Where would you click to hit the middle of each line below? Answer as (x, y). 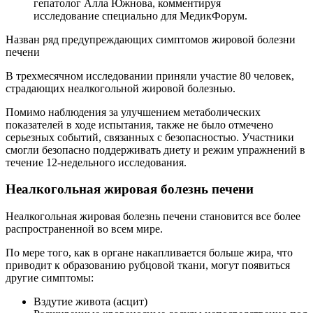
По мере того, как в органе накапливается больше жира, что (149, 252)
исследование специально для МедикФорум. (140, 15)
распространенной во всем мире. (84, 228)
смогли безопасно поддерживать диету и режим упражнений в (155, 150)
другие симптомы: (50, 277)
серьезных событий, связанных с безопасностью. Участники (150, 137)
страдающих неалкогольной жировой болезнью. (121, 88)
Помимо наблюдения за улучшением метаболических (133, 112)
